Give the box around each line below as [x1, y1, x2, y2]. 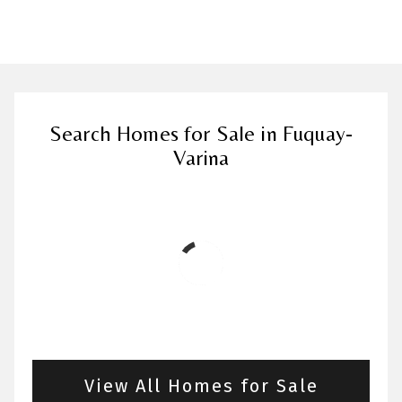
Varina [172, 145, 230, 170]
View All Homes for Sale [83, 375, 319, 398]
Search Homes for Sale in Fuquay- [48, 121, 354, 146]
